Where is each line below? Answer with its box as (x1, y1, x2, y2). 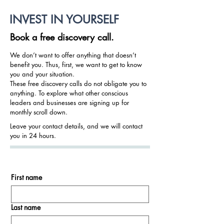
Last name (11, 202, 40, 212)
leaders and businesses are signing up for (10, 98, 129, 107)
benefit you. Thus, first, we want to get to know (10, 60, 142, 69)
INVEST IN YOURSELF (9, 12, 119, 27)
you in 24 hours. (10, 131, 56, 140)
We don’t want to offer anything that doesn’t (10, 50, 136, 59)
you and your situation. (10, 69, 74, 78)
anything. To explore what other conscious (10, 88, 128, 97)
